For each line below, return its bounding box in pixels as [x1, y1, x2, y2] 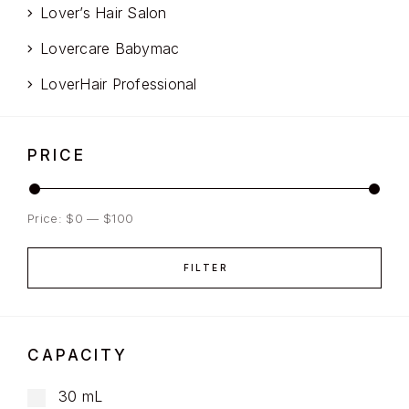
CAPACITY [27, 346, 129, 365]
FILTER [183, 262, 228, 274]
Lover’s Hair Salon [40, 4, 167, 23]
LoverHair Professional [40, 75, 197, 94]
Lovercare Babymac [40, 39, 180, 58]
